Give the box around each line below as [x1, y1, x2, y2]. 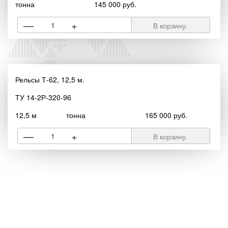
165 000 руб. [145, 110, 187, 120]
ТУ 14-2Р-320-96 [15, 92, 71, 102]
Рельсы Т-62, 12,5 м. [15, 74, 84, 84]
